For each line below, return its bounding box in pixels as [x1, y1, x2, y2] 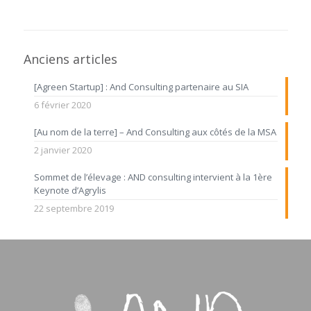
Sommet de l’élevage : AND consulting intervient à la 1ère [33, 170, 272, 183]
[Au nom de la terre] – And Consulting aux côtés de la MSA [33, 125, 276, 138]
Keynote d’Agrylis [33, 183, 106, 196]
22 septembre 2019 [33, 201, 114, 215]
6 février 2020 [33, 98, 91, 111]
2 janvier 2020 [33, 143, 92, 156]
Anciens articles [23, 50, 117, 67]
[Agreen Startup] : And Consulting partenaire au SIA [33, 80, 249, 93]
